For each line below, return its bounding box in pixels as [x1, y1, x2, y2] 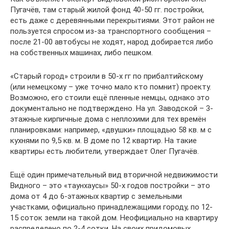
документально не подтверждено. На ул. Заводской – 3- [10, 104, 213, 113]
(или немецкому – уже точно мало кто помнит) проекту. [10, 82, 211, 91]
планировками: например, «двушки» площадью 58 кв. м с [10, 125, 212, 134]
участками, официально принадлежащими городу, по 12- [10, 202, 213, 212]
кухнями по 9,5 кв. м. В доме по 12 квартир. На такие [10, 136, 197, 145]
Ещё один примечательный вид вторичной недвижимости [10, 170, 218, 179]
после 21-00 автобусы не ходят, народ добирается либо [10, 37, 213, 47]
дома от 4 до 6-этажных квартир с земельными [10, 192, 182, 201]
